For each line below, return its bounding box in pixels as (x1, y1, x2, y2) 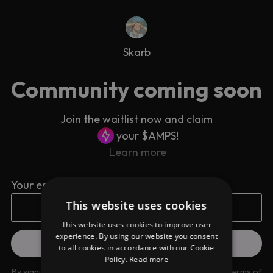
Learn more (109, 144, 167, 159)
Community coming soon (11, 76, 262, 103)
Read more (129, 254, 169, 264)
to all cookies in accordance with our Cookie (58, 243, 214, 253)
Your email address (11, 177, 105, 192)
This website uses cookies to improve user (61, 219, 212, 230)
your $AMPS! (116, 128, 179, 143)
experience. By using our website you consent (55, 231, 218, 241)
